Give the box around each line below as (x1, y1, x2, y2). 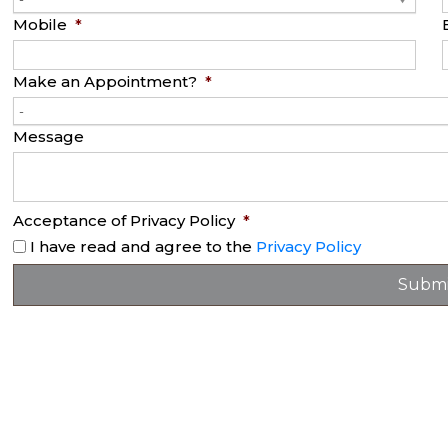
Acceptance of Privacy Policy (13, 211, 236, 230)
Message (13, 127, 85, 146)
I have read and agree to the (30, 237, 257, 257)
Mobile (13, 15, 68, 34)
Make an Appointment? (13, 72, 198, 91)
